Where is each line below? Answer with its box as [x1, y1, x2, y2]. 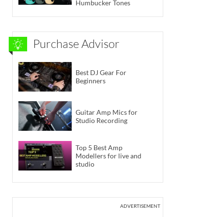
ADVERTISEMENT [120, 202, 160, 209]
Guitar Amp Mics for [76, 108, 138, 116]
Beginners [76, 77, 106, 85]
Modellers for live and [76, 151, 141, 160]
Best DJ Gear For [76, 68, 126, 77]
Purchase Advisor [33, 36, 120, 51]
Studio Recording [76, 116, 127, 124]
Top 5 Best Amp [76, 143, 123, 152]
